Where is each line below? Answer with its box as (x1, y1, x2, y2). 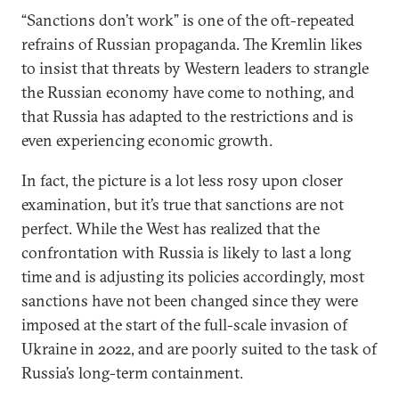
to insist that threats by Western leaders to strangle (21, 58, 369, 78)
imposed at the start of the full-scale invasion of (21, 314, 347, 335)
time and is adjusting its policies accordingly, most (21, 266, 364, 287)
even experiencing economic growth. (21, 130, 273, 151)
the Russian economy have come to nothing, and (21, 82, 354, 102)
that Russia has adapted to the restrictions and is (21, 106, 354, 126)
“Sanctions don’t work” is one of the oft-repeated (21, 10, 354, 30)
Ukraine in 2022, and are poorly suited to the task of (21, 338, 377, 359)
